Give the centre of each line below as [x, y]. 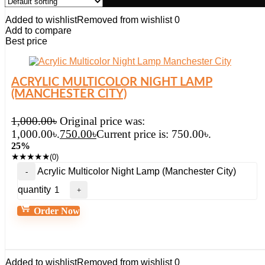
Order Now [56, 211]
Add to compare [38, 30]
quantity [34, 190]
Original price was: [102, 121]
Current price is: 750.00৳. [154, 134]
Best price [26, 41]
